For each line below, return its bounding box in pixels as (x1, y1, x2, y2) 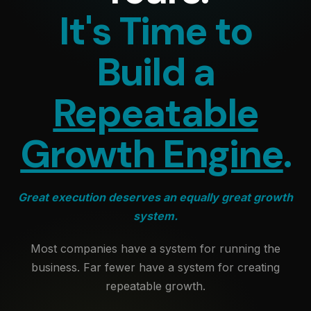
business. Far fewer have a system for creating (31, 260, 280, 274)
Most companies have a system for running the (31, 242, 280, 255)
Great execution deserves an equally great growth (18, 190, 293, 204)
